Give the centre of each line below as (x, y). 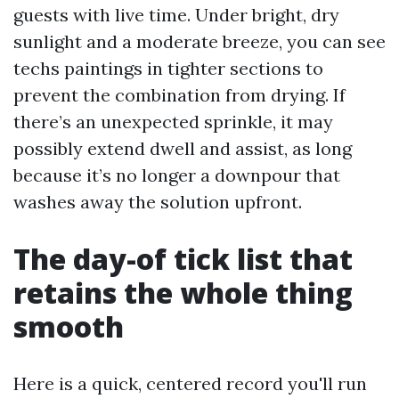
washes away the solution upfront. (158, 202)
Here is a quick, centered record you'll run (190, 383)
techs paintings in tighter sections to (168, 68)
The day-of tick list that (183, 259)
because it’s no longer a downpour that (177, 175)
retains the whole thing (183, 293)
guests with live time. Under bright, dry (176, 15)
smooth (69, 326)
